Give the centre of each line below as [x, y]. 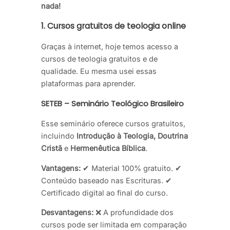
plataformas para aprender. [88, 83]
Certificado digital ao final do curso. [104, 193]
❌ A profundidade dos [133, 213]
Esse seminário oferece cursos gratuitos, [113, 124]
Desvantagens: [67, 213]
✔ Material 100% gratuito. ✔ [131, 168]
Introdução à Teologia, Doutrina [132, 136]
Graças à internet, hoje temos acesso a [110, 46]
